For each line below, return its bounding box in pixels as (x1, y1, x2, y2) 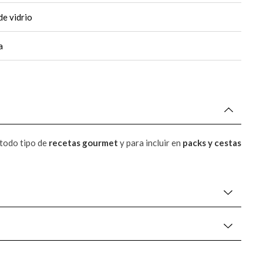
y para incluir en (118, 137, 183, 148)
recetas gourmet (49, 137, 118, 148)
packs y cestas (183, 137, 241, 148)
